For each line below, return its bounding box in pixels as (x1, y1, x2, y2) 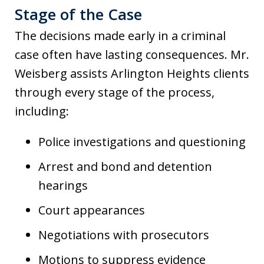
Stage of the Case (15, 3, 142, 25)
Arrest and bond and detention (38, 158, 212, 174)
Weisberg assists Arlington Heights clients (15, 65, 249, 81)
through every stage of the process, (15, 84, 214, 100)
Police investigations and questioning (38, 133, 246, 150)
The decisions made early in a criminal (15, 27, 226, 44)
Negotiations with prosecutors (38, 226, 209, 243)
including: (15, 103, 69, 119)
